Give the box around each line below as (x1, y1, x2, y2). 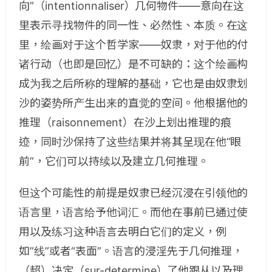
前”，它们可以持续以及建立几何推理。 (19, 155, 209, 168)
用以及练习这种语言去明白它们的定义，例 (19, 225, 226, 238)
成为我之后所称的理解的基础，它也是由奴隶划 (19, 77, 248, 90)
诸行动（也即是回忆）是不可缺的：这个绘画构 (19, 58, 248, 70)
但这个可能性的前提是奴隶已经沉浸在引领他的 (19, 186, 248, 199)
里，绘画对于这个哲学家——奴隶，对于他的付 (19, 38, 248, 51)
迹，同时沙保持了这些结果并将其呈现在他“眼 (19, 135, 242, 148)
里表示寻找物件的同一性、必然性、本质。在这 (19, 19, 248, 32)
